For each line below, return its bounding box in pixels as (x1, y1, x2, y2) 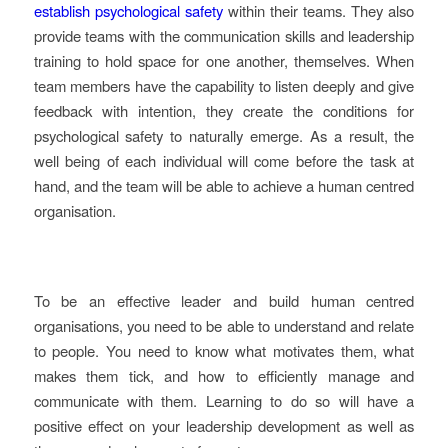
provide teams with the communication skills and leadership (33, 24, 415, 46)
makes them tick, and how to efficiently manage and (33, 364, 415, 386)
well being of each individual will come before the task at (33, 149, 415, 171)
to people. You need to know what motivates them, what (33, 339, 415, 361)
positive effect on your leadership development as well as (33, 414, 415, 436)
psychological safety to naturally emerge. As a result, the (33, 124, 415, 146)
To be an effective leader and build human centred (33, 289, 415, 311)
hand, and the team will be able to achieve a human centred (33, 174, 415, 196)
